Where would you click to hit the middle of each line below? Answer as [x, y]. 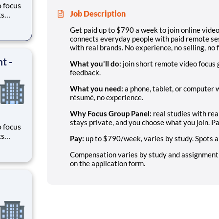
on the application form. [108, 163]
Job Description [98, 13]
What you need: [97, 88]
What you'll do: [96, 63]
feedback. [85, 72]
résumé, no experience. [107, 97]
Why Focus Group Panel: [111, 113]
